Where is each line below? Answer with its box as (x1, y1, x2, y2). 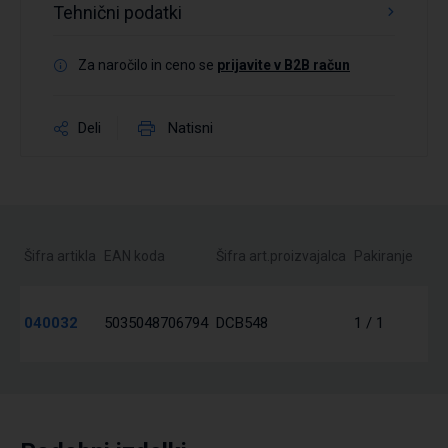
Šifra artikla (24, 248, 96, 265)
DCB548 (216, 314, 268, 333)
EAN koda (104, 248, 165, 265)
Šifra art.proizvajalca (216, 248, 346, 265)
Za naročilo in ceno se (78, 57, 217, 74)
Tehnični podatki (53, 2, 182, 24)
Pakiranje (354, 248, 413, 265)
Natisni (168, 118, 213, 137)
